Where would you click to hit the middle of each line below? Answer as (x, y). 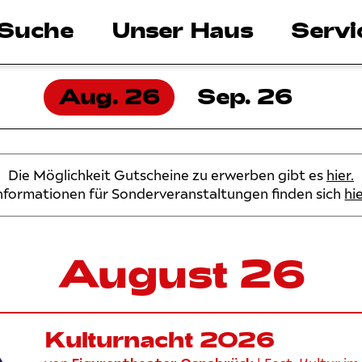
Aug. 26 (109, 96)
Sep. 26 (245, 96)
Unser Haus (182, 29)
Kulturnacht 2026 (159, 339)
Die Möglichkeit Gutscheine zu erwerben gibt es (167, 175)
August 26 (181, 272)
